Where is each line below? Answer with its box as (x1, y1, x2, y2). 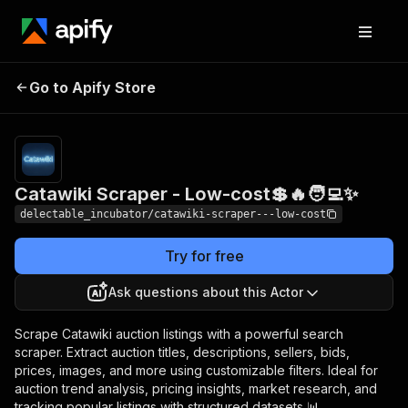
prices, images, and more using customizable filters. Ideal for (15, 362, 378, 378)
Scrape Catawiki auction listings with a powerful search (15, 326, 343, 342)
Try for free (164, 247, 244, 265)
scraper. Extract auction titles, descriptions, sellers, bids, (15, 344, 350, 360)
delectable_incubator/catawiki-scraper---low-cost (20, 208, 326, 220)
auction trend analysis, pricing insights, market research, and (15, 381, 377, 396)
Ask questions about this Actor (108, 284, 303, 300)
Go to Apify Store (29, 78, 156, 97)
